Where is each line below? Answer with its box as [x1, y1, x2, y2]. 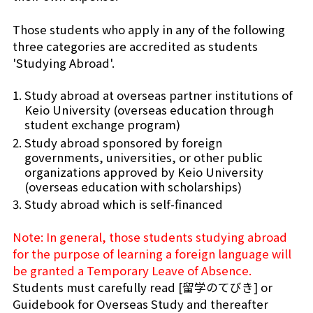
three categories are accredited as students [12, 37, 258, 54]
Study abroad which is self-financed [24, 196, 223, 213]
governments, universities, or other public [24, 148, 263, 166]
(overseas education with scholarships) [24, 177, 242, 195]
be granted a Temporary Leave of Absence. [12, 262, 252, 279]
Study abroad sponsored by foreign [24, 133, 222, 151]
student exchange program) [24, 115, 180, 133]
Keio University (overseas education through [24, 101, 274, 118]
